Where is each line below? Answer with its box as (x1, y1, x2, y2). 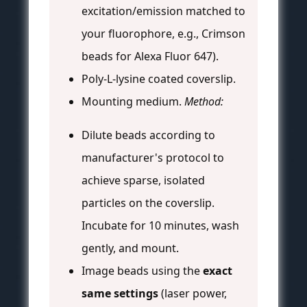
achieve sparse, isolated (82, 173, 205, 188)
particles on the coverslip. (82, 195, 214, 211)
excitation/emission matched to (82, 3, 245, 19)
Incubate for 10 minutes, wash (82, 218, 239, 234)
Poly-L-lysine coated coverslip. (82, 71, 236, 87)
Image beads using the (82, 263, 203, 279)
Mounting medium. (82, 94, 184, 110)
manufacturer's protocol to (82, 150, 224, 166)
